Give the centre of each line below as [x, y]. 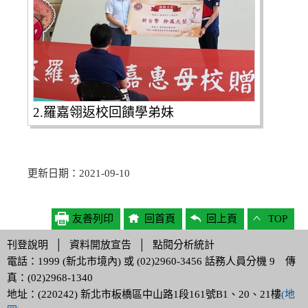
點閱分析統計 [184, 244]
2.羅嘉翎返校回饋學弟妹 [103, 113]
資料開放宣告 [100, 244]
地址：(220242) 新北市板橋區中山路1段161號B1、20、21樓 [144, 294]
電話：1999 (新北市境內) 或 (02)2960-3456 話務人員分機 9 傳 [151, 261]
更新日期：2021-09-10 [79, 173]
